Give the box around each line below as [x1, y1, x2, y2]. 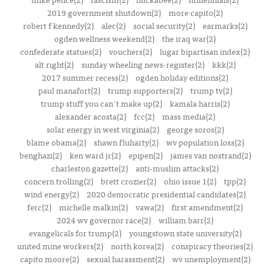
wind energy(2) [24, 187, 79, 200]
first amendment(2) [171, 200, 243, 213]
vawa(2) [136, 200, 164, 213]
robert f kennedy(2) [22, 19, 94, 32]
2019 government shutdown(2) [47, 6, 161, 19]
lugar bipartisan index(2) [160, 45, 250, 58]
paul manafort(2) [38, 84, 100, 97]
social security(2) [133, 19, 195, 32]
